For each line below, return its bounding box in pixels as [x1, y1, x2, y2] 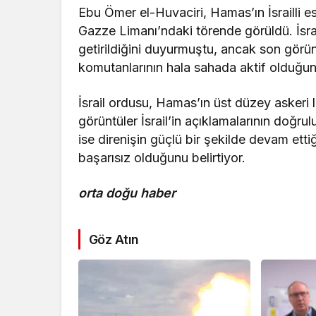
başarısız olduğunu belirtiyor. [78, 150, 246, 165]
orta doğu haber [78, 185, 176, 200]
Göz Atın [89, 231, 139, 247]
